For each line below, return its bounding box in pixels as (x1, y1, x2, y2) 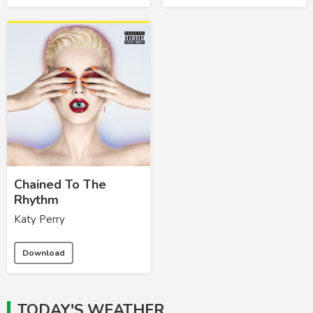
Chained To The (14, 176, 106, 194)
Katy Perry (14, 212, 65, 227)
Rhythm (14, 191, 59, 209)
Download (22, 247, 65, 259)
